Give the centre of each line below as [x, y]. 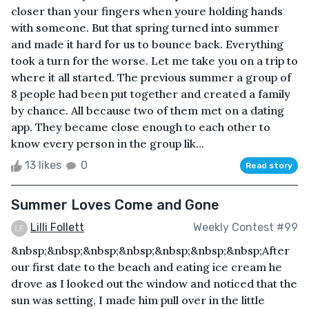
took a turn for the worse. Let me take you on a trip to [154, 60]
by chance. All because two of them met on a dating [148, 110]
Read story [269, 165]
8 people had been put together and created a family [151, 93]
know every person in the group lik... [108, 143]
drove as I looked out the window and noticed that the [154, 283]
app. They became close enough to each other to [141, 127]
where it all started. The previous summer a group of [151, 77]
